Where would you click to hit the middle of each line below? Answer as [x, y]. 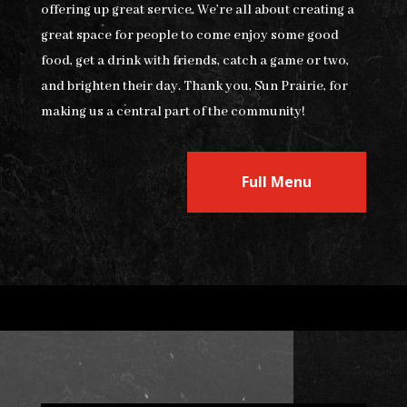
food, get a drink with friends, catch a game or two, [194, 61]
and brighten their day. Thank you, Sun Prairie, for [194, 87]
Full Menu [277, 182]
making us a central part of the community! [173, 112]
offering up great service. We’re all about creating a [197, 10]
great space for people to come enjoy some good [189, 36]
